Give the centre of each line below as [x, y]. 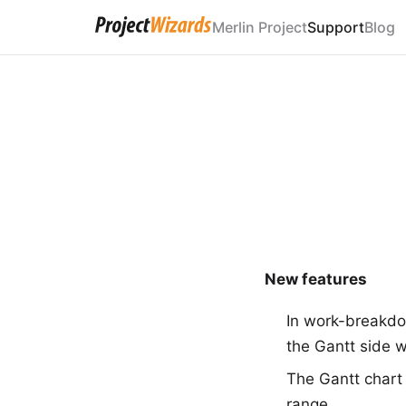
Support [336, 27]
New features [316, 279]
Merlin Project [260, 27]
